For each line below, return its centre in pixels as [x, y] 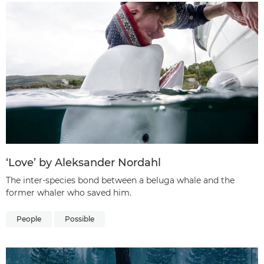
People [29, 219]
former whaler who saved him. [69, 192]
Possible [80, 219]
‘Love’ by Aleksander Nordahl [83, 162]
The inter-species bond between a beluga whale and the [120, 180]
